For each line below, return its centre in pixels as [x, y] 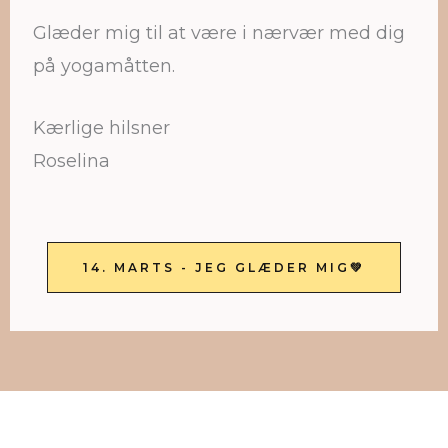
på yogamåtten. [104, 66]
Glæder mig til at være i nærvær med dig [219, 33]
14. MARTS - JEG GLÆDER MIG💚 [224, 267]
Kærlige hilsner [101, 128]
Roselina [71, 161]
